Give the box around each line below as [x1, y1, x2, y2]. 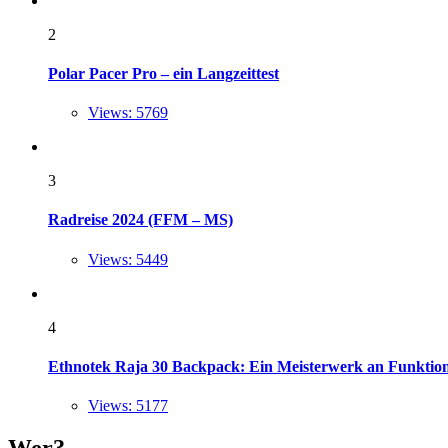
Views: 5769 [88, 104, 168, 122]
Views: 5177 [88, 397, 168, 415]
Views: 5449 [88, 250, 168, 268]
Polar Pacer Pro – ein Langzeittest [48, 64, 279, 82]
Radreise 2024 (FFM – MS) [48, 211, 233, 229]
